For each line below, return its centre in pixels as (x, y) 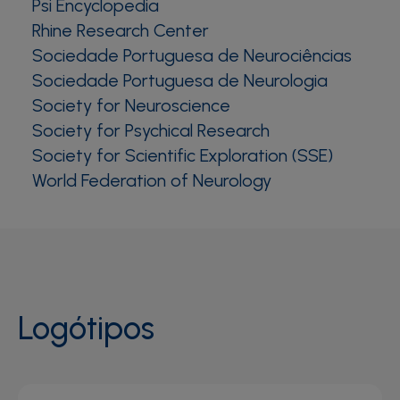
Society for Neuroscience (131, 105)
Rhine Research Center (121, 30)
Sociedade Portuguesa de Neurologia (180, 80)
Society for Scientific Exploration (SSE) (183, 155)
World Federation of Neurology (152, 180)
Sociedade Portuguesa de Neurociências (192, 55)
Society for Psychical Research (151, 130)
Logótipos (86, 328)
